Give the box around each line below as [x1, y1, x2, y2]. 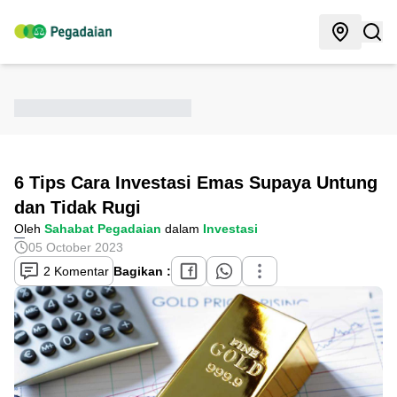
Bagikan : [113, 264, 171, 278]
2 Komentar [40, 264, 109, 278]
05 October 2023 [28, 240, 123, 254]
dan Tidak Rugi [14, 198, 141, 217]
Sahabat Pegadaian [44, 222, 161, 236]
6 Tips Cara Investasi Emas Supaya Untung [14, 173, 378, 192]
